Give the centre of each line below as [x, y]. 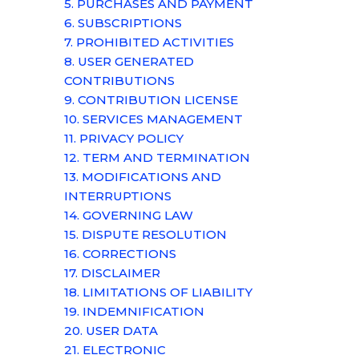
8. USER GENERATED [129, 61]
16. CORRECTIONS [120, 254]
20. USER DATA [111, 331]
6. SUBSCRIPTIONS [123, 23]
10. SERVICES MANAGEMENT [153, 119]
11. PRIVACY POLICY [124, 138]
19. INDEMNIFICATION [134, 311]
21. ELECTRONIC [115, 350]
